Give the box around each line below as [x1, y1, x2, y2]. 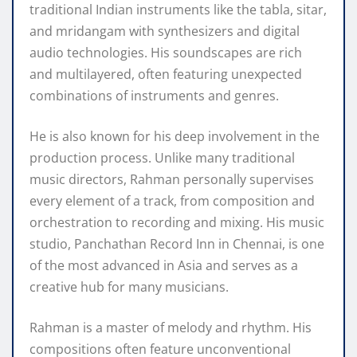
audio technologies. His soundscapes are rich [29, 44, 302, 62]
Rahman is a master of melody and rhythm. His [29, 319, 312, 337]
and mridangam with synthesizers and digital [29, 22, 300, 41]
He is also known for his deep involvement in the [29, 127, 320, 146]
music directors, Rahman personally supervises [29, 171, 314, 189]
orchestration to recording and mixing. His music [29, 214, 324, 232]
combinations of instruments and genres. [29, 87, 279, 105]
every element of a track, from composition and [29, 192, 315, 210]
